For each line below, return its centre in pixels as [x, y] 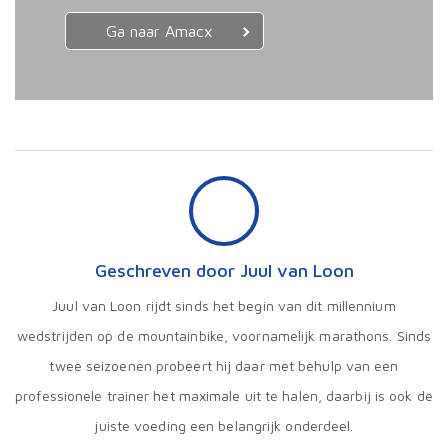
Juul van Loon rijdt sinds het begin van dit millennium [224, 306]
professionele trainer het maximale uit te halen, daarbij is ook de [224, 396]
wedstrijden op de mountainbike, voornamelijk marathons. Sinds [224, 336]
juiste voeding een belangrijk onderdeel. [224, 426]
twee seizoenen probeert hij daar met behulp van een [224, 366]
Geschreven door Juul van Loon [224, 271]
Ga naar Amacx [159, 31]
